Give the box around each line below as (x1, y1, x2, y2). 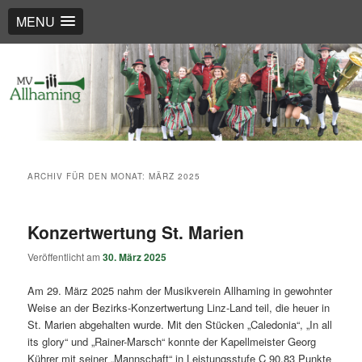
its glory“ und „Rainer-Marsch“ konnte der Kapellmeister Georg (27, 333, 317, 349)
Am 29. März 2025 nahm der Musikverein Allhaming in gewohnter (27, 282, 333, 298)
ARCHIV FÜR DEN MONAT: (27, 170, 149, 183)
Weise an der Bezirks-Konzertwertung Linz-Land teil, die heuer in (27, 299, 330, 315)
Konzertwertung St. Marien (27, 220, 245, 245)
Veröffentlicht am (27, 250, 103, 264)
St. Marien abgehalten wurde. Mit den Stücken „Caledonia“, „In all (27, 316, 333, 332)
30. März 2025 (103, 250, 167, 265)
